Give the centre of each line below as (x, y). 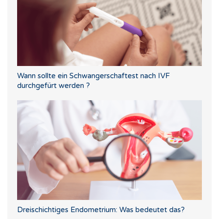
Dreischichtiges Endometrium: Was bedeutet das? (101, 209)
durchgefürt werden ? (54, 86)
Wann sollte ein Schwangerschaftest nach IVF (93, 76)
